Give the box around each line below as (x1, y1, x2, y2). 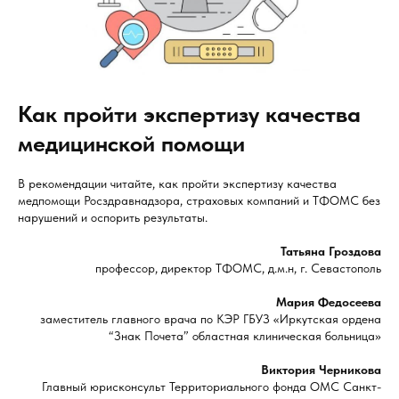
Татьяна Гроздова (281, 244, 381, 259)
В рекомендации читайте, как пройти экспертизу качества (18, 176, 337, 191)
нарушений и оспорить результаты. (18, 210, 208, 225)
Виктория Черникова (261, 362, 381, 378)
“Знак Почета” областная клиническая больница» (109, 329, 381, 344)
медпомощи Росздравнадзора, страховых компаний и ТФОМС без (18, 193, 380, 208)
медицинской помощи (18, 129, 245, 158)
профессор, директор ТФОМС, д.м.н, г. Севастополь (95, 261, 381, 276)
